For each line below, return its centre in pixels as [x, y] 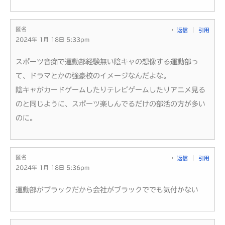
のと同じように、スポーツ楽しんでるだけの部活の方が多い [110, 104]
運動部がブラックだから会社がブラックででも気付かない [107, 190]
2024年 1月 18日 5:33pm [52, 39]
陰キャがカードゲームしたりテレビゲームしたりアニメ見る [110, 90]
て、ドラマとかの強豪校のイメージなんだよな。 [93, 76]
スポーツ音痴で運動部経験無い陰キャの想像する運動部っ [107, 62]
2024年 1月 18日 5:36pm [52, 167]
